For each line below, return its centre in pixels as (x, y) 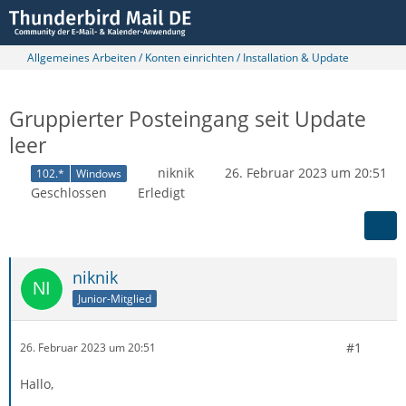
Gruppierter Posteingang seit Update (188, 119)
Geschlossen (69, 192)
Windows (99, 173)
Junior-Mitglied (115, 298)
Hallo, (37, 383)
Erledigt (161, 192)
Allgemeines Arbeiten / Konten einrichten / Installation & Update (188, 58)
